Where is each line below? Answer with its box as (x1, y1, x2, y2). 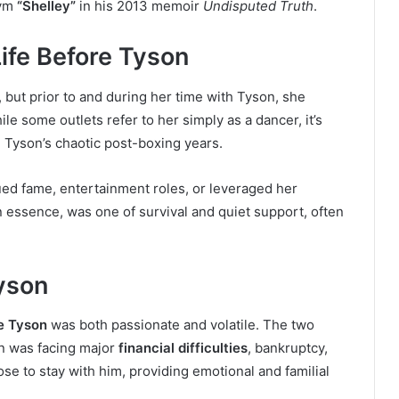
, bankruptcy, (248, 339, 328, 357)
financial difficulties (118, 339, 248, 357)
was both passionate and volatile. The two (47, 316, 314, 334)
